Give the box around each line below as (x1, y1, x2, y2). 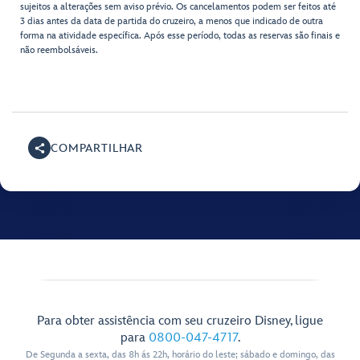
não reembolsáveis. (20, 44, 98, 57)
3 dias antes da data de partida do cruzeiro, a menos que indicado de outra (20, 15, 323, 28)
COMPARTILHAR (51, 141, 144, 155)
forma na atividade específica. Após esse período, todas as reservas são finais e (20, 30, 340, 43)
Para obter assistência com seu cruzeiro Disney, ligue (37, 313, 323, 329)
